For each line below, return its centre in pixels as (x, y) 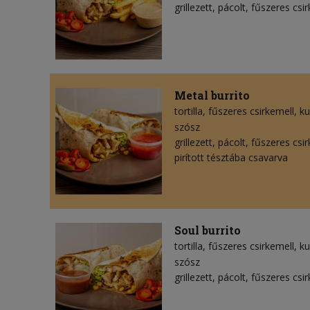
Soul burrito (208, 230)
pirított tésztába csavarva (231, 158)
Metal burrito (212, 95)
